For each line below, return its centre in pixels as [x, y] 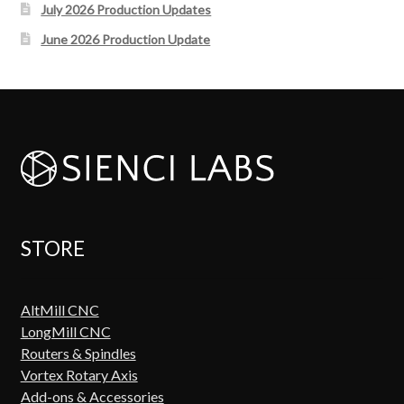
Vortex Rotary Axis [79, 375]
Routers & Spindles [78, 353]
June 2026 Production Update [126, 39]
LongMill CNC [65, 332]
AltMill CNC [60, 310]
